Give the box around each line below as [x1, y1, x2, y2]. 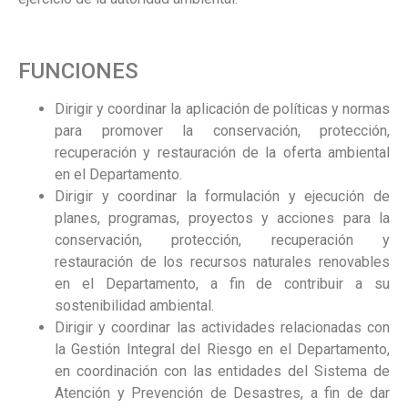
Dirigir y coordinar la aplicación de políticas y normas [55, 100, 390, 118]
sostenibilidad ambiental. [55, 297, 214, 315]
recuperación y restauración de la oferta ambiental [55, 144, 390, 162]
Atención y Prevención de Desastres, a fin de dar [55, 384, 390, 403]
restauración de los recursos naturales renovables [55, 253, 390, 271]
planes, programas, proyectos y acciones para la [55, 209, 390, 228]
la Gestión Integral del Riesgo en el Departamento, [55, 341, 390, 359]
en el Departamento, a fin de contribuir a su [55, 275, 390, 293]
